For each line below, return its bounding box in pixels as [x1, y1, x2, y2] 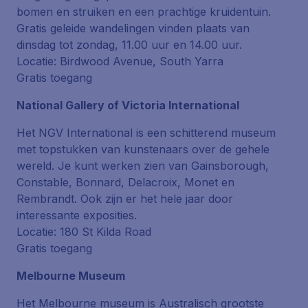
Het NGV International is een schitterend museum [16, 126, 276, 140]
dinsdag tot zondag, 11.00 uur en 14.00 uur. [16, 38, 242, 52]
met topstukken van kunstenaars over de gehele [16, 142, 269, 156]
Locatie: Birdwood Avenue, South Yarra [16, 54, 223, 68]
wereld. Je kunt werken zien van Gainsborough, [16, 159, 269, 173]
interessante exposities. [16, 208, 137, 222]
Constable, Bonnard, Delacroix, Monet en [16, 175, 234, 189]
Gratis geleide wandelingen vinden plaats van [16, 21, 250, 35]
